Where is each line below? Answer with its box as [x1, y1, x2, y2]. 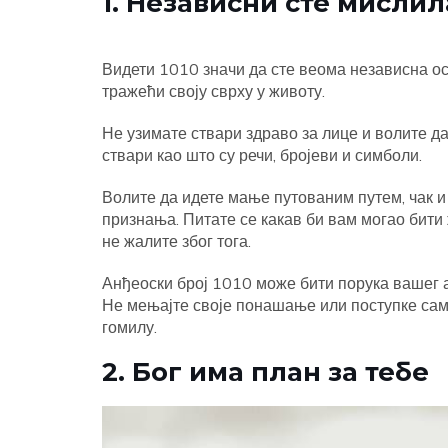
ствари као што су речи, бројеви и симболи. [102, 145, 422, 165]
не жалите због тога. [102, 231, 251, 251]
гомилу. [102, 317, 157, 337]
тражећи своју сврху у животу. [102, 81, 325, 101]
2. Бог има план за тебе [102, 356, 429, 387]
